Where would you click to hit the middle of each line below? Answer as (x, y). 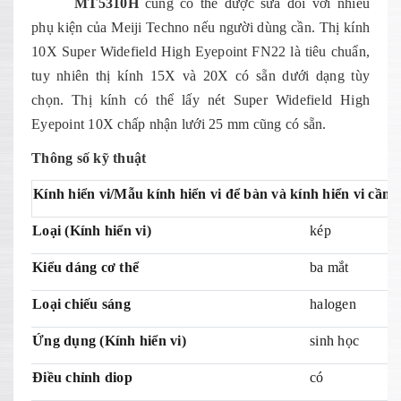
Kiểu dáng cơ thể (85, 267)
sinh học (334, 341)
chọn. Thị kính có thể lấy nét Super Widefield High (200, 100)
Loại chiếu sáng (81, 304)
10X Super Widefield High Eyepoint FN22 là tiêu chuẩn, (200, 51)
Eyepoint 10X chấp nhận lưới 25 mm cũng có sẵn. (179, 124)
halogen (333, 304)
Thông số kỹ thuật (89, 158)
